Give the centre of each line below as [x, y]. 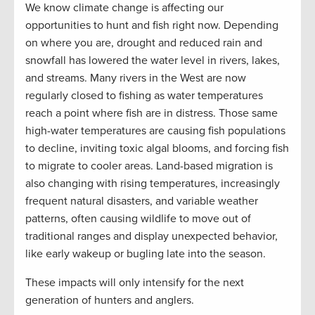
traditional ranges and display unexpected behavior [150, 237]
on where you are [68, 43]
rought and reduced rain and [193, 43]
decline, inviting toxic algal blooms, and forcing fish [162, 149]
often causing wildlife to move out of [160, 219]
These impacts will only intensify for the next [135, 283]
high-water [52, 131]
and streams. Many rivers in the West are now [136, 78]
